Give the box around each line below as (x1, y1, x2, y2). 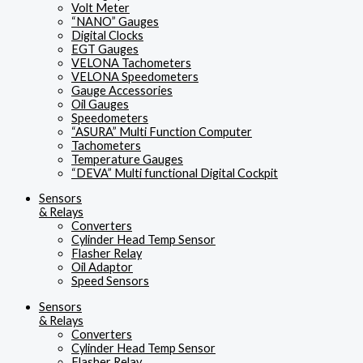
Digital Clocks (71, 28, 143, 42)
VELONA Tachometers (71, 55, 191, 70)
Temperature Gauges (71, 152, 183, 166)
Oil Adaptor (71, 260, 133, 275)
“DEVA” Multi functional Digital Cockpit (71, 165, 278, 180)
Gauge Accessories (71, 83, 173, 97)
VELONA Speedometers (71, 69, 199, 83)
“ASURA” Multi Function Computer (71, 124, 252, 139)
